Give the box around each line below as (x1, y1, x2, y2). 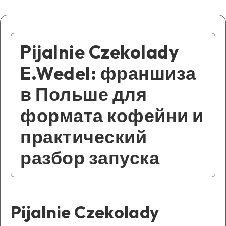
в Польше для (20, 83, 147, 106)
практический (20, 125, 147, 148)
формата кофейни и (20, 104, 204, 127)
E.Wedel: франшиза (20, 62, 196, 85)
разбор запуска (20, 146, 159, 169)
